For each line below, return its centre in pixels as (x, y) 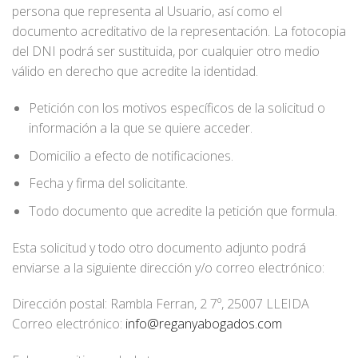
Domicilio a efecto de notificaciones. (131, 155)
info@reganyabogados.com (204, 324)
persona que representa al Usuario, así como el (147, 12)
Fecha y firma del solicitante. (108, 183)
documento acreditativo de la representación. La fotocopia (179, 32)
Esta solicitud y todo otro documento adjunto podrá (159, 247)
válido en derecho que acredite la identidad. (135, 72)
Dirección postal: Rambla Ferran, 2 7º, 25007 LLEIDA (161, 304)
